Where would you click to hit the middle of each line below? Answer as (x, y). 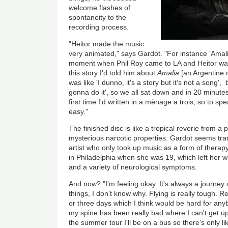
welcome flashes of (100, 7)
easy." (79, 111)
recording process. (100, 27)
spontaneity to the (98, 17)
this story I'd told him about (113, 73)
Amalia (168, 73)
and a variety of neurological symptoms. (133, 167)
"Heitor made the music (107, 44)
